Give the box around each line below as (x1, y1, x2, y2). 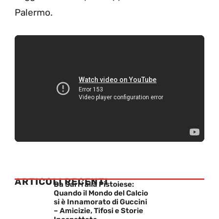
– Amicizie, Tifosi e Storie (54, 206, 143, 215)
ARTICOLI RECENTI (15, 175, 108, 187)
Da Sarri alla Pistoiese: (54, 179, 134, 189)
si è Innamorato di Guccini (54, 197, 147, 206)
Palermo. (15, 7, 53, 19)
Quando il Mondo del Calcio (54, 188, 148, 197)
